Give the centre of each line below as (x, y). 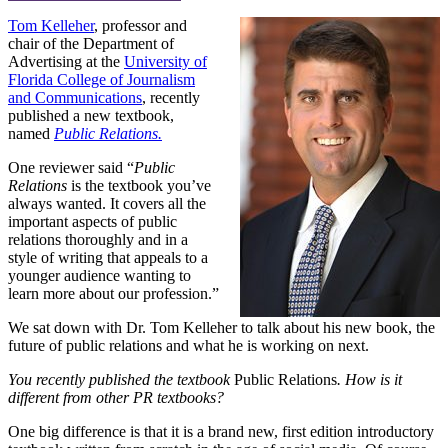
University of (165, 61)
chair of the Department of (91, 43)
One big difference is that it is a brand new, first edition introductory (221, 431)
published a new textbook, (91, 115)
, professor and (140, 25)
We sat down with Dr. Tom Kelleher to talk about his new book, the (221, 327)
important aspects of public (92, 221)
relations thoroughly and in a (98, 239)
